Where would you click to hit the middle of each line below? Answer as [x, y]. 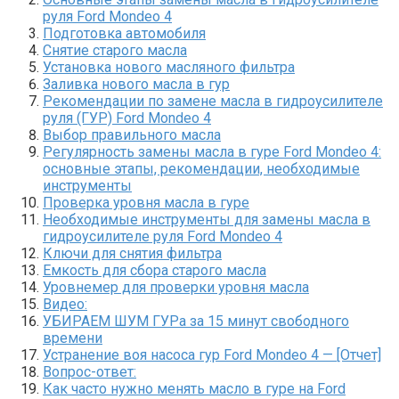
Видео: [65, 304]
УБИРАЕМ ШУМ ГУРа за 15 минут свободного [196, 321]
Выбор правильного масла [132, 134]
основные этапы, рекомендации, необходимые [201, 168]
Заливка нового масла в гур [136, 84]
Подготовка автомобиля [124, 33]
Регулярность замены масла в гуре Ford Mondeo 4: [212, 151]
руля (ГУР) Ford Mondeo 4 [127, 118]
